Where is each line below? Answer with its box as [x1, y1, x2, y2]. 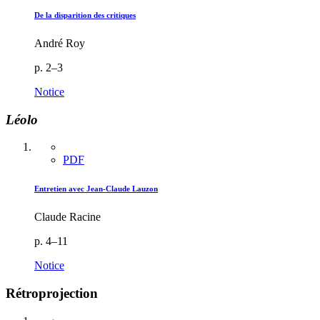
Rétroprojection [6, 286, 98, 301]
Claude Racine [34, 211, 101, 224]
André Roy [34, 36, 85, 49]
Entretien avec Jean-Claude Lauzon [34, 184, 158, 194]
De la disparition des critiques [34, 11, 136, 19]
